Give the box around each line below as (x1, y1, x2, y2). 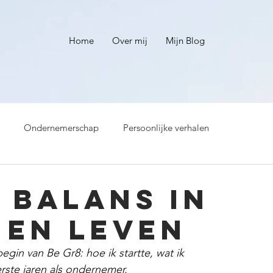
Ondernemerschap (24, 121, 99, 133)
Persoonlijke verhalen (123, 121, 209, 133)
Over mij (112, 35, 147, 46)
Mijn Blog (165, 35, 205, 46)
